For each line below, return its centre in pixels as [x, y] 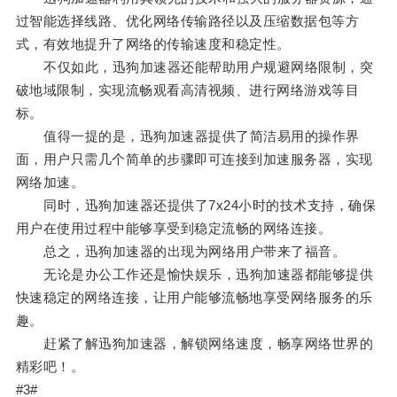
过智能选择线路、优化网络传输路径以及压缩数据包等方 [187, 21]
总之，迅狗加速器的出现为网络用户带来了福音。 [181, 252]
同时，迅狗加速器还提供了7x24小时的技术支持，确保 [196, 206]
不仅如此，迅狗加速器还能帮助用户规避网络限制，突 [195, 67]
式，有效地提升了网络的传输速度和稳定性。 [153, 44]
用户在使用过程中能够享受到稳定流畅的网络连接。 [174, 229]
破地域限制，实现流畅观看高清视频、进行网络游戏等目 [187, 90]
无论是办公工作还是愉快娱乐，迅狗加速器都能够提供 [195, 275]
